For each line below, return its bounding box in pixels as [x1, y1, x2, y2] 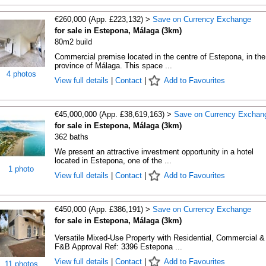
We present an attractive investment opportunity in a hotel [54, 147, 254, 156]
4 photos [6, 69, 36, 78]
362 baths [54, 132, 88, 141]
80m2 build [54, 37, 92, 46]
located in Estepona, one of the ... [54, 156, 172, 165]
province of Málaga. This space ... [54, 61, 172, 70]
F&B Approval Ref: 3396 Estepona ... [54, 242, 182, 251]
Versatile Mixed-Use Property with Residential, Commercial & [54, 233, 265, 242]
